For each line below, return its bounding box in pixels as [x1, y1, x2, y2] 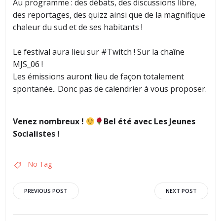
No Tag [28, 159, 52, 169]
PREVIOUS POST [24, 187, 68, 195]
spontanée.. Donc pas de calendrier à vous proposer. [13, 83, 207, 95]
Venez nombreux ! [13, 116, 86, 127]
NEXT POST [166, 187, 197, 195]
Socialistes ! [13, 128, 60, 140]
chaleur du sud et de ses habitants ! [13, 22, 143, 33]
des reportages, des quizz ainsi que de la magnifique [13, 9, 205, 21]
